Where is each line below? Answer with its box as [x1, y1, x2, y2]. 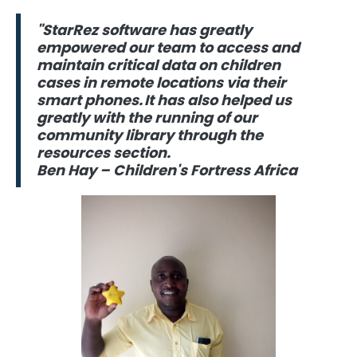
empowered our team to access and [37, 37, 300, 58]
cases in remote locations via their [37, 73, 286, 93]
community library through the [37, 125, 263, 146]
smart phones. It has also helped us [37, 90, 292, 111]
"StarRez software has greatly [37, 20, 252, 41]
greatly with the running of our [37, 108, 257, 128]
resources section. [37, 143, 171, 163]
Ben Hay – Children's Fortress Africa [37, 160, 297, 181]
